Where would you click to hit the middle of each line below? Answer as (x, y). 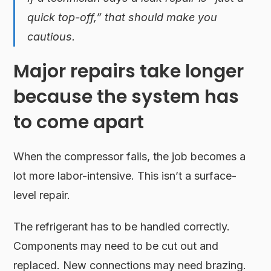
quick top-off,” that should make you (122, 17)
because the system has (126, 96)
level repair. (42, 195)
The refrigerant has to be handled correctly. (122, 226)
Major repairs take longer (129, 71)
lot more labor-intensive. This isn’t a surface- (125, 175)
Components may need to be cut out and (116, 246)
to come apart (79, 122)
